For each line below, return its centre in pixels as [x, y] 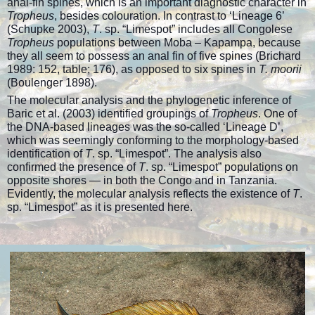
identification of [46, 153]
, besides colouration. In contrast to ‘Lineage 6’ [169, 15]
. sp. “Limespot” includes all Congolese [196, 29]
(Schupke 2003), [50, 29]
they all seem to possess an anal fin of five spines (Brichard [154, 56]
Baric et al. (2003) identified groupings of [109, 113]
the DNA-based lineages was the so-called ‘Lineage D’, [145, 127]
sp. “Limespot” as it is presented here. [100, 207]
